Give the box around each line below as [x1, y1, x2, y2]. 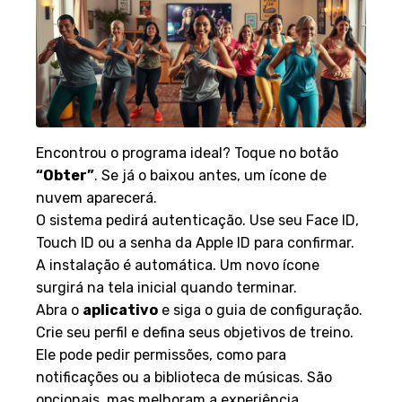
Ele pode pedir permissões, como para [36, 345, 286, 363]
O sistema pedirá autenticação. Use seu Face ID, [36, 211, 359, 229]
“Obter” [36, 166, 94, 184]
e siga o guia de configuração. [158, 301, 363, 319]
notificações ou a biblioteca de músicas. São [36, 368, 332, 386]
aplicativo [83, 301, 158, 319]
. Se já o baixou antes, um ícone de [94, 166, 327, 184]
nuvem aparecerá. [36, 188, 157, 206]
